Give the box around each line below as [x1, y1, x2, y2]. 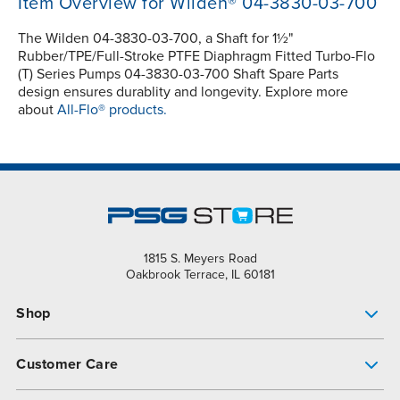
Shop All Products [16, 368, 128, 387]
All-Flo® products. [57, 101, 167, 120]
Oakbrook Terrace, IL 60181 [125, 267, 275, 283]
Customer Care [16, 355, 119, 374]
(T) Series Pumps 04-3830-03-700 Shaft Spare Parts [18, 65, 338, 84]
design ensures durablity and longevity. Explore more [18, 83, 348, 102]
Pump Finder [16, 344, 96, 362]
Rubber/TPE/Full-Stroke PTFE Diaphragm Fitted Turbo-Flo [18, 47, 375, 66]
